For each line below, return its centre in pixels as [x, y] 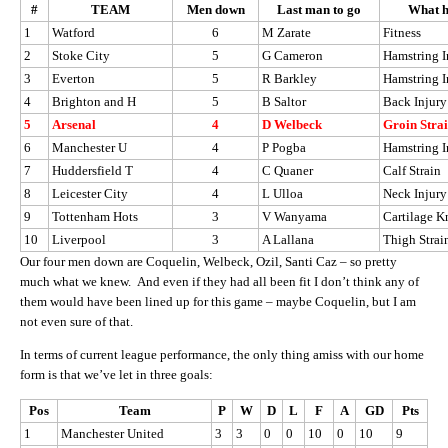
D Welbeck [292, 124]
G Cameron [292, 55]
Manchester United [112, 433]
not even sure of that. [76, 321]
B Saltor [284, 101]
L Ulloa [282, 193]
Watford [73, 32]
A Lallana [288, 239]
